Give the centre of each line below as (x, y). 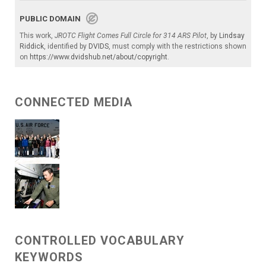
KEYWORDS (49, 257)
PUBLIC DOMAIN (53, 19)
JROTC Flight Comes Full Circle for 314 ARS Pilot (131, 36)
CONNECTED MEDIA (74, 102)
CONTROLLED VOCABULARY (100, 241)
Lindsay (232, 36)
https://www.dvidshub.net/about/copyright (99, 57)
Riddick (32, 47)
